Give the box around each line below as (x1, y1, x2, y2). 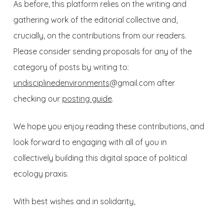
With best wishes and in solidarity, (13, 196, 135, 206)
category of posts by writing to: (13, 62, 129, 72)
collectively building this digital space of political (13, 153, 187, 163)
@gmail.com (109, 78, 155, 88)
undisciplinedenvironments (13, 78, 110, 88)
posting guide (62, 94, 112, 104)
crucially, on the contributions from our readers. (13, 31, 186, 40)
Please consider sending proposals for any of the (13, 46, 192, 56)
